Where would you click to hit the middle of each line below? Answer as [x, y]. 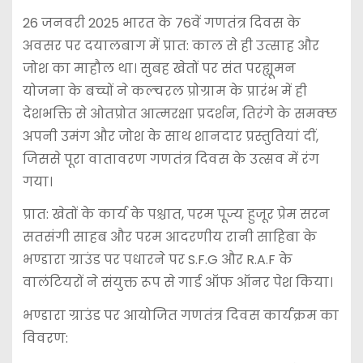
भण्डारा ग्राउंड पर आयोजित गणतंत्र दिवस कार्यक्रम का [180, 316]
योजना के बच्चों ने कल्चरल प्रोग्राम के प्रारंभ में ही [164, 91]
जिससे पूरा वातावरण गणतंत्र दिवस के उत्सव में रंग [171, 159]
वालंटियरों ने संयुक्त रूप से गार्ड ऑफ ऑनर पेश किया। [177, 283]
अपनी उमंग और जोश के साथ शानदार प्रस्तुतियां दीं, [170, 136]
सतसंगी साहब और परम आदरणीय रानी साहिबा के [169, 237]
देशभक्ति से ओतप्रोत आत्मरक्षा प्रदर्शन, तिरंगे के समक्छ [179, 113]
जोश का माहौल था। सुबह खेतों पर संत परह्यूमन [159, 68]
